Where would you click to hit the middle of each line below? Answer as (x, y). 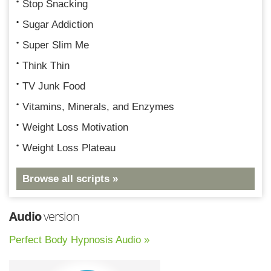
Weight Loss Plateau (69, 148)
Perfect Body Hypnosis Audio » (79, 240)
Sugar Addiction (58, 24)
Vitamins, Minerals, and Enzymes (98, 106)
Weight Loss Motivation (75, 127)
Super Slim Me (56, 45)
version (60, 216)
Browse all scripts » (70, 178)
